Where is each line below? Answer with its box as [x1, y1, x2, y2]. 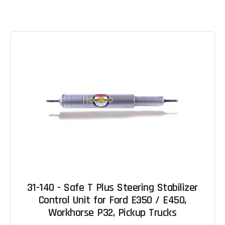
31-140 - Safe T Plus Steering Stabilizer [27, 181, 198, 195]
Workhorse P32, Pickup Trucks [48, 206, 177, 220]
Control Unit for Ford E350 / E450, [38, 193, 186, 208]
